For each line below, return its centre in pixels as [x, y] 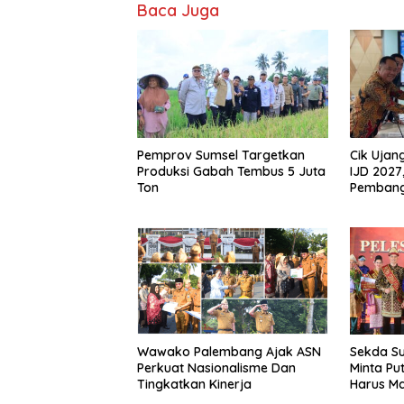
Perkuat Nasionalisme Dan [216, 367]
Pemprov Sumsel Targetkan [221, 155]
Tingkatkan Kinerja [194, 384]
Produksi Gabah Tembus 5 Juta [231, 171]
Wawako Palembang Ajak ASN [229, 351]
